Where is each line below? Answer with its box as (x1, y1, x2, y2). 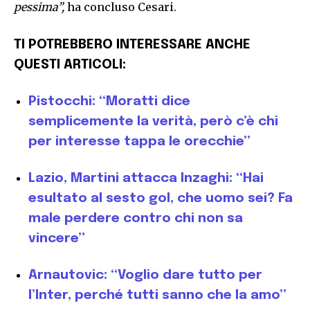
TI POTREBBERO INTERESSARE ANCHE (14, 37, 250, 51)
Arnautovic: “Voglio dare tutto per (28, 268, 262, 282)
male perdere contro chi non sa (28, 211, 243, 225)
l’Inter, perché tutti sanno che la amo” (28, 288, 286, 302)
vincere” (28, 231, 85, 245)
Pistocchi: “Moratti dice (28, 94, 190, 108)
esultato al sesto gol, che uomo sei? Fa (28, 191, 293, 205)
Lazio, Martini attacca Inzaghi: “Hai (28, 171, 264, 185)
